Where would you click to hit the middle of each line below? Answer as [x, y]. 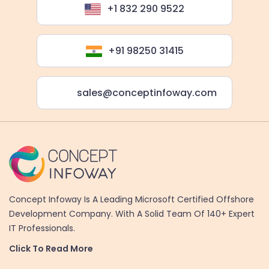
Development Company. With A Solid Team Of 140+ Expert [132, 213]
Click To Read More [51, 248]
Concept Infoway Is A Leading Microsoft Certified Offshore [131, 199]
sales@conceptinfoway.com [147, 93]
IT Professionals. [42, 228]
